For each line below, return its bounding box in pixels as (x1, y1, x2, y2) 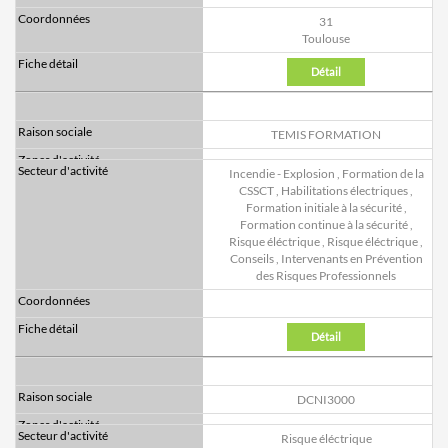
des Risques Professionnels (256, 268, 396, 284)
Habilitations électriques (281, 183, 408, 199)
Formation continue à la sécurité (239, 217, 408, 233)
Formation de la (341, 166, 424, 182)
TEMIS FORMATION (271, 127, 381, 143)
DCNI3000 (297, 392, 355, 408)
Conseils (229, 251, 274, 267)
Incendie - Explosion (228, 166, 335, 182)
